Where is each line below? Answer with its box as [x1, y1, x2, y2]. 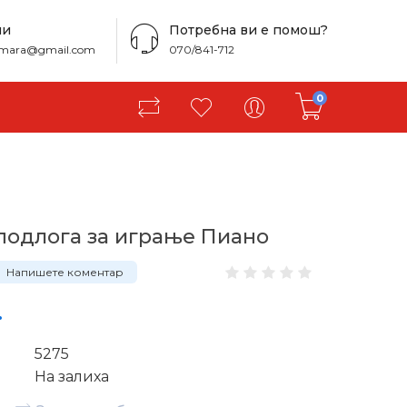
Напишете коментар [6, 265, 124, 279]
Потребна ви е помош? [169, 22, 328, 38]
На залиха [35, 368, 110, 385]
